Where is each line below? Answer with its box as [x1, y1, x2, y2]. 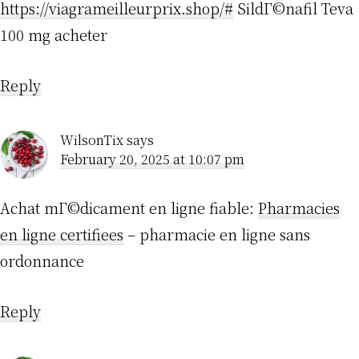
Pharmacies [258, 197, 340, 219]
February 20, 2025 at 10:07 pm [60, 150, 244, 169]
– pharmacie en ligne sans [123, 224, 310, 245]
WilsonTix [60, 131, 123, 150]
